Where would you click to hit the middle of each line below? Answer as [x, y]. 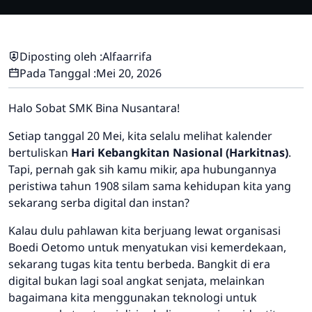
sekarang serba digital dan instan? [99, 203]
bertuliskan [40, 153]
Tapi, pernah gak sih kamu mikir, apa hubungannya [142, 170]
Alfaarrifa [127, 57]
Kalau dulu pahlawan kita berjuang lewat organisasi [145, 231]
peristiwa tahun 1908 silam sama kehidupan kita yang [150, 186]
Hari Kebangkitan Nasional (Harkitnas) [180, 153]
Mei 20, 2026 [129, 73]
